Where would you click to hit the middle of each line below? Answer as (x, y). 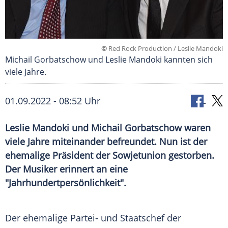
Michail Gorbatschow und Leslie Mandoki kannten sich (109, 60)
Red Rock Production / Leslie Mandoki (165, 49)
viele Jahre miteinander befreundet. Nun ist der (106, 142)
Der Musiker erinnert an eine (66, 169)
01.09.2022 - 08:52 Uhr (53, 101)
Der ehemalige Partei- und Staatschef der (93, 218)
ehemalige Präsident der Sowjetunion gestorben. (110, 155)
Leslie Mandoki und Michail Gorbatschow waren (108, 128)
